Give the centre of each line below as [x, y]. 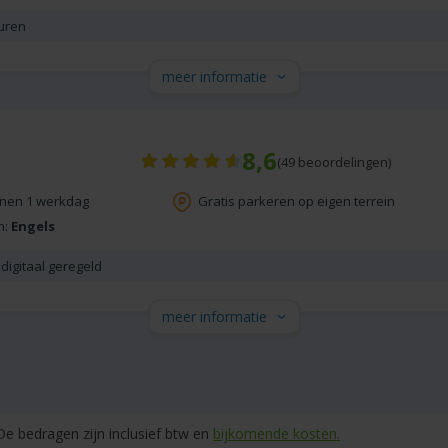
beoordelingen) [342, 162]
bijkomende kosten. [276, 434]
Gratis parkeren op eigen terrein [296, 201]
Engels [33, 226]
